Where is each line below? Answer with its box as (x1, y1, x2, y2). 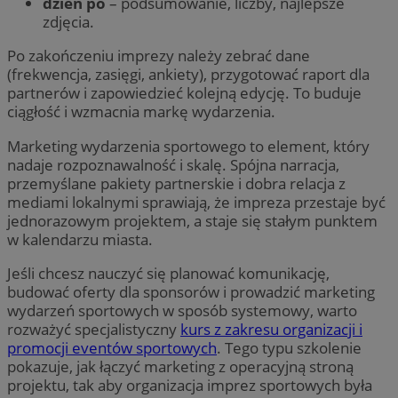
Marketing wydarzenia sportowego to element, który (7, 135, 370, 156)
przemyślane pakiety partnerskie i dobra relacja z (7, 172, 346, 194)
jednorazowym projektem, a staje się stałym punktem (7, 210, 378, 231)
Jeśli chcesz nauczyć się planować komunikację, (7, 262, 330, 283)
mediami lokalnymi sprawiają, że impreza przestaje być (7, 191, 386, 212)
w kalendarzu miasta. (7, 228, 153, 250)
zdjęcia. (43, 12, 94, 33)
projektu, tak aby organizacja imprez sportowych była (7, 374, 372, 395)
